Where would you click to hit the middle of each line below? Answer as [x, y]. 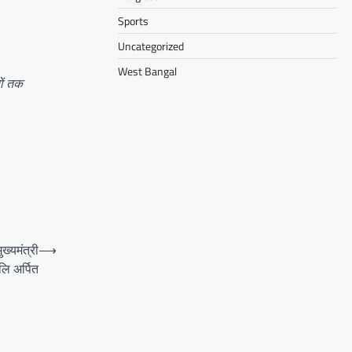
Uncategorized [151, 46]
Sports [133, 20]
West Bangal [147, 71]
